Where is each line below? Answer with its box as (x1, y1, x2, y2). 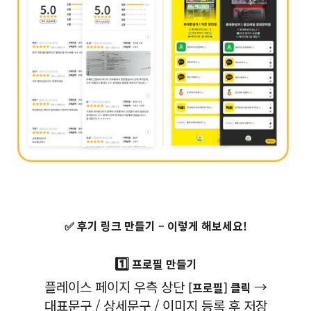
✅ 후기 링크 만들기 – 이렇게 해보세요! (64, 217, 247, 234)
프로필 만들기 (128, 255, 197, 272)
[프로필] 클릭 (187, 278, 254, 296)
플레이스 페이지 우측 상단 (44, 276, 188, 296)
